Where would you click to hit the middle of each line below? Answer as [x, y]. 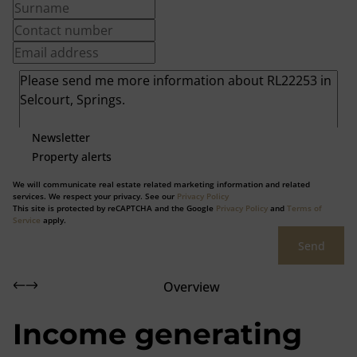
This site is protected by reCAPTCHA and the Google [114, 208]
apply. [53, 220]
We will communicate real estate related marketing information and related [161, 184]
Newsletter [61, 137]
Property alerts [72, 156]
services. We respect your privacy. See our [95, 196]
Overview [191, 287]
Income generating [157, 334]
